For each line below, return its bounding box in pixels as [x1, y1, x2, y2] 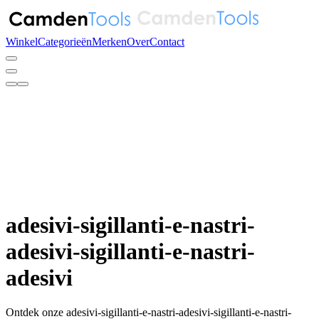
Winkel [6, 36, 38, 48]
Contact [150, 36, 184, 48]
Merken [92, 36, 127, 48]
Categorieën [38, 36, 92, 48]
